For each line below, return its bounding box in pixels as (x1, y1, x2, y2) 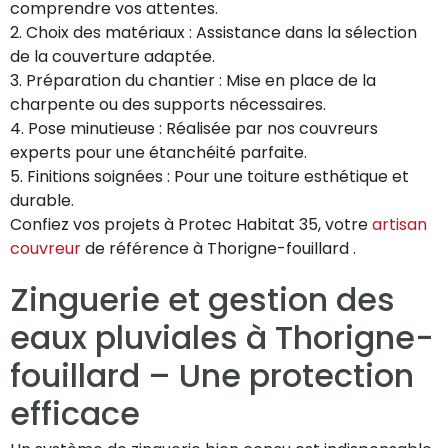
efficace (10, 391, 140, 437)
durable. (10, 189, 74, 213)
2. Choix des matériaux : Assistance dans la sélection (10, 21, 417, 45)
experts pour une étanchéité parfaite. (10, 141, 307, 165)
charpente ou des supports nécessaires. (10, 93, 326, 117)
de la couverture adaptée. (10, 45, 215, 69)
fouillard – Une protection (10, 353, 414, 399)
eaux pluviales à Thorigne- (10, 315, 434, 361)
